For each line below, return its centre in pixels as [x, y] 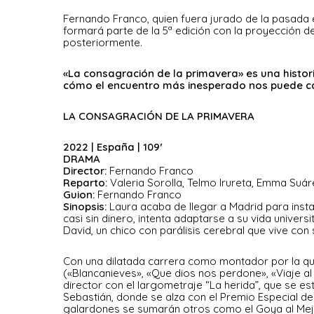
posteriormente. [103, 42]
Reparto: [87, 183]
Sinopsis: [85, 206]
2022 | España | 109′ [113, 147]
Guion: [80, 194]
